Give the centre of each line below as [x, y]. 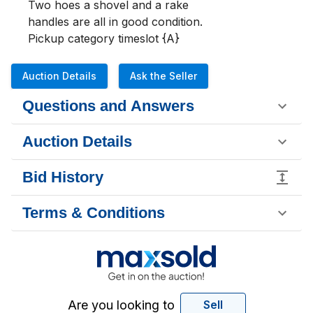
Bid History [63, 177]
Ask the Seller [163, 76]
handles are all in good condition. [115, 22]
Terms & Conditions [94, 213]
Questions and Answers [108, 106]
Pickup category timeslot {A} [104, 38]
